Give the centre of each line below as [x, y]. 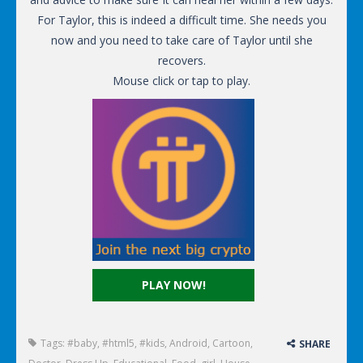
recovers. [181, 61]
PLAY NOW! [173, 285]
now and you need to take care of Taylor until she [181, 41]
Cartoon [231, 344]
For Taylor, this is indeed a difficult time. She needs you [181, 20]
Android [188, 344]
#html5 [118, 344]
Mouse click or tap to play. [181, 81]
